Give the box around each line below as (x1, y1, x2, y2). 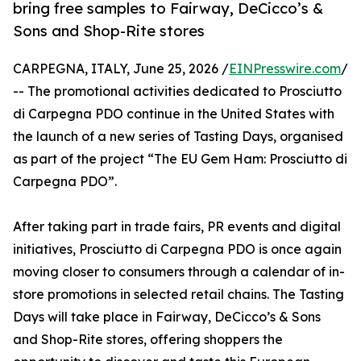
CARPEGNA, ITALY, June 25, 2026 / (13, 60, 229, 77)
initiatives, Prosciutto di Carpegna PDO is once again (13, 241, 342, 258)
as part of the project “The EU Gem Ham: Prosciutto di (13, 151, 347, 168)
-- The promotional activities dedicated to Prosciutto (13, 83, 342, 100)
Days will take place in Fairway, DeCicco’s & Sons (13, 309, 321, 326)
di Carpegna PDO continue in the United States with (13, 106, 334, 122)
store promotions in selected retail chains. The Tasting (13, 286, 344, 303)
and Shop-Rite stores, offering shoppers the (13, 331, 283, 348)
